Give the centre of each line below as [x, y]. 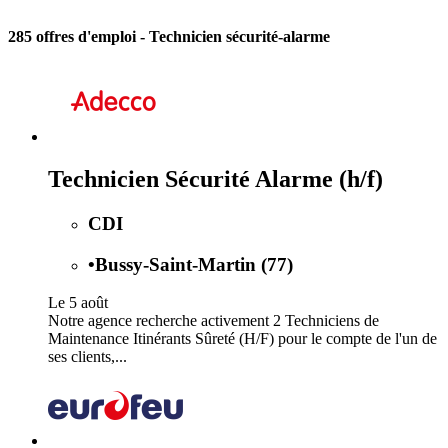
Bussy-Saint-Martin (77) [194, 264]
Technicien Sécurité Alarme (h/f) [215, 178]
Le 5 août [78, 303]
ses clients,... [87, 357]
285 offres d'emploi [74, 37]
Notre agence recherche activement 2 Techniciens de [213, 321]
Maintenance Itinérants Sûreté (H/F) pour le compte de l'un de [242, 339]
